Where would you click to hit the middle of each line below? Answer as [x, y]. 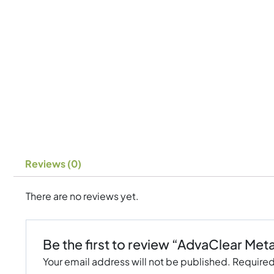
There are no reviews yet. [82, 196]
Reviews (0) [54, 164]
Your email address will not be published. [136, 262]
